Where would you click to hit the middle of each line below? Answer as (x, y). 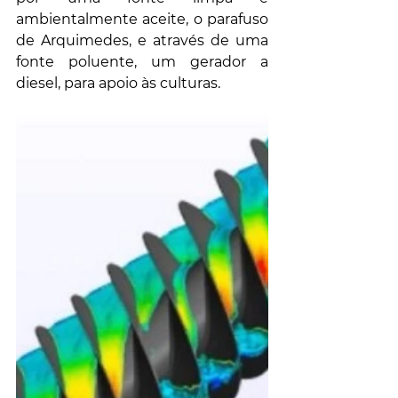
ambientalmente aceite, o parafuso (142, 20)
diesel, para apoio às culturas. (118, 84)
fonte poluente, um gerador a (142, 62)
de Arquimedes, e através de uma (142, 41)
